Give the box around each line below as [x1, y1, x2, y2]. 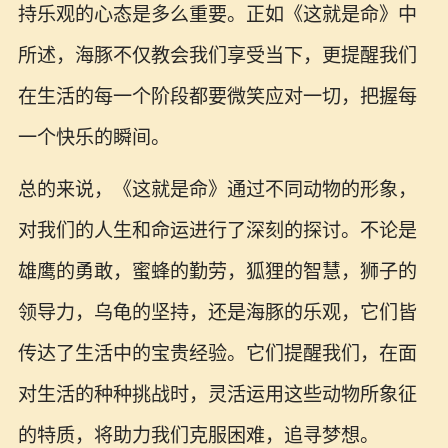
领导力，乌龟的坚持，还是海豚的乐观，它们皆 [17, 302, 417, 324]
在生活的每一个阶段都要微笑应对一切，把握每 [17, 85, 417, 107]
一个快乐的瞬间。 [17, 126, 170, 148]
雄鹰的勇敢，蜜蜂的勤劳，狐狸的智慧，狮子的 [17, 261, 417, 283]
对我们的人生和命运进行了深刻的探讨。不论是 [17, 220, 417, 242]
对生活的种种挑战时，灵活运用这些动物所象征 [17, 384, 417, 406]
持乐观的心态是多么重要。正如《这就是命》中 [17, 3, 417, 25]
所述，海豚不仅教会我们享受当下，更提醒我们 [17, 44, 417, 66]
